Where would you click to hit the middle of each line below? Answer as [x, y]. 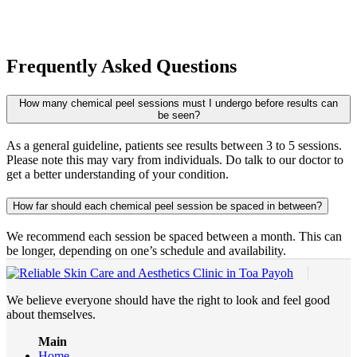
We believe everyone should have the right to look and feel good [168, 300]
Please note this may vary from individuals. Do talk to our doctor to [175, 159]
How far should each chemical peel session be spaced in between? [167, 206]
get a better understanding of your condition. [118, 174]
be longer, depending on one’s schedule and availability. [146, 251]
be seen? [178, 115]
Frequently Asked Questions [122, 66]
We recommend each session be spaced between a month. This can [174, 236]
